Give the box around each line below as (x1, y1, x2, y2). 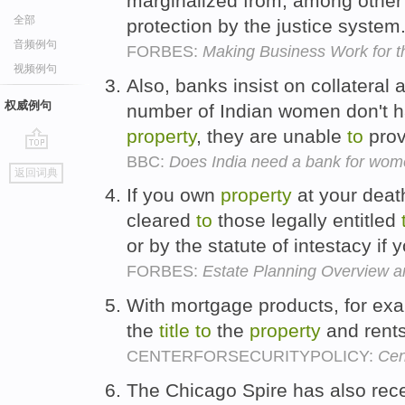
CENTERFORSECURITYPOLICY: (127, 347, 378, 366)
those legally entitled (212, 210, 401, 231)
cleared (127, 210, 196, 231)
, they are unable (196, 125, 347, 146)
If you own (127, 184, 221, 206)
